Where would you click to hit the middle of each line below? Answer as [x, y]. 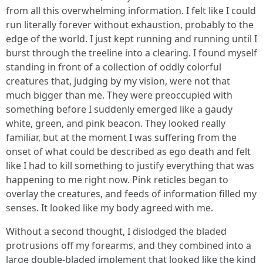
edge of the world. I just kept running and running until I [131, 39]
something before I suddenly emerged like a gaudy [119, 109]
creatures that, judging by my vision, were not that [118, 81]
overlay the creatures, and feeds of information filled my [131, 194]
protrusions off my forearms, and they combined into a [129, 245]
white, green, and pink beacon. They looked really [116, 123]
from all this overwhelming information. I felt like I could [131, 11]
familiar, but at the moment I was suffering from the [121, 137]
